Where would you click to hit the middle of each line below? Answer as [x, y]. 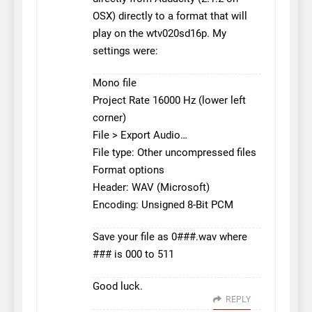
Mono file [115, 83]
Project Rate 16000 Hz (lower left [169, 100]
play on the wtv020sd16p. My [159, 33]
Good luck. [118, 286]
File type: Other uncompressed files [174, 152]
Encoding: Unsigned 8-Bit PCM [163, 204]
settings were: [125, 50]
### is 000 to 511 [133, 254]
